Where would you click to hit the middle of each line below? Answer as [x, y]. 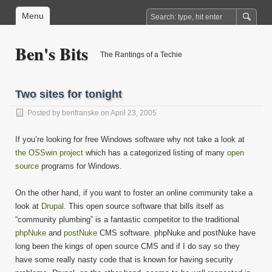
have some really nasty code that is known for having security [124, 260]
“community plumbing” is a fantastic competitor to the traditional [127, 219]
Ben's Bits [52, 54]
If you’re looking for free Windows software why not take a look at [130, 139]
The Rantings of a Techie [141, 55]
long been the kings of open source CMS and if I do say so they [127, 246]
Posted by [45, 113]
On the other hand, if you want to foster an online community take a [134, 193]
